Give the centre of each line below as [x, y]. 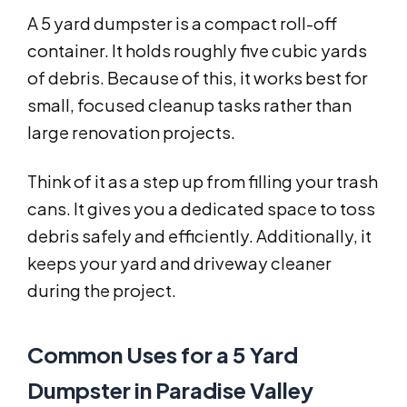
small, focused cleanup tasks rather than [189, 105]
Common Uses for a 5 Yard [163, 355]
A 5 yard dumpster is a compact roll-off [182, 24]
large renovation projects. [131, 133]
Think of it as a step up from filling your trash [203, 182]
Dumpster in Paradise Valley [170, 390]
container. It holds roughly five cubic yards [197, 51]
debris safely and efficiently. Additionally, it [199, 236]
